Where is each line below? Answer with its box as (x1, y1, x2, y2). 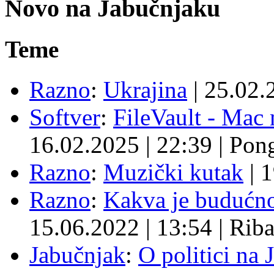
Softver (29, 104, 100, 131)
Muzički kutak (103, 159, 243, 186)
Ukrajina (103, 76, 187, 103)
